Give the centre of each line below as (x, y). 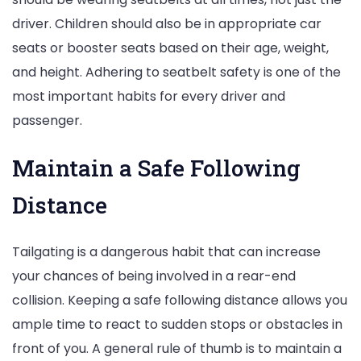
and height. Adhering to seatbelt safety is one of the (176, 72)
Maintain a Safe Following (156, 168)
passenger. (47, 120)
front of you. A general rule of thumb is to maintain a (177, 348)
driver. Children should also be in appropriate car (167, 23)
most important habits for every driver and (149, 96)
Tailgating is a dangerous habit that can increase (166, 251)
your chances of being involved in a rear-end (154, 276)
